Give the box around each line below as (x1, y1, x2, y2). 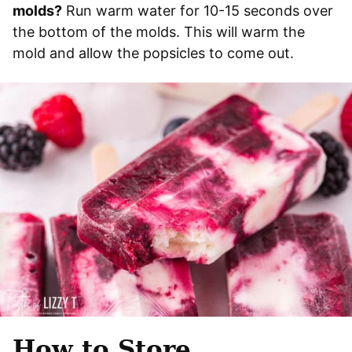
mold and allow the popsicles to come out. (13, 44, 294, 61)
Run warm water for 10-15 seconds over (62, 2, 333, 19)
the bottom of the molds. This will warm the (13, 23, 305, 40)
